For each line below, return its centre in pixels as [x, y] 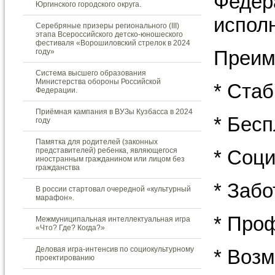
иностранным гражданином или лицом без [110, 159]
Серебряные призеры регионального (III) [107, 26]
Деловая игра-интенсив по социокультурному [115, 249]
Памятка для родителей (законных [97, 142]
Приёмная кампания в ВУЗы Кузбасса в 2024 [114, 112]
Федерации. [56, 90]
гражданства [58, 168]
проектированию [65, 258]
